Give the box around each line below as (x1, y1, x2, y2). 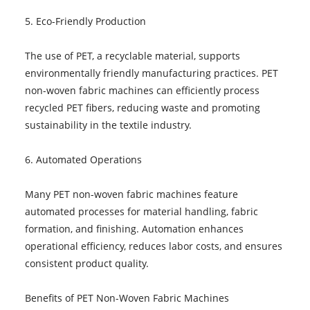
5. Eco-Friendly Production (24, 14, 146, 28)
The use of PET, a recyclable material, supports (24, 48, 240, 62)
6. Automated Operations (24, 152, 142, 166)
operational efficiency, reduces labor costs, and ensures (24, 239, 282, 253)
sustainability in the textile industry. (24, 118, 192, 131)
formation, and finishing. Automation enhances (24, 221, 244, 235)
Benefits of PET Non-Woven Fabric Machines (24, 291, 229, 304)
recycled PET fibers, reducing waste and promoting (24, 100, 260, 114)
